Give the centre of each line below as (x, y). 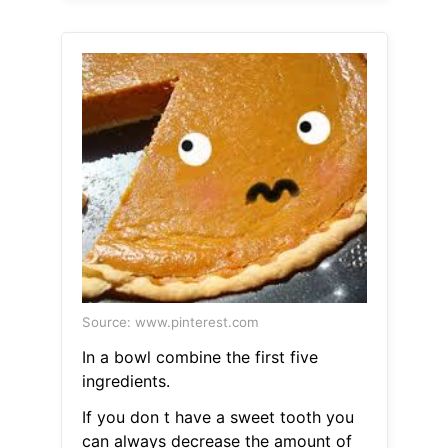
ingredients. (125, 381)
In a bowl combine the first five (199, 357)
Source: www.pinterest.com (170, 322)
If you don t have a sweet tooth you (217, 417)
